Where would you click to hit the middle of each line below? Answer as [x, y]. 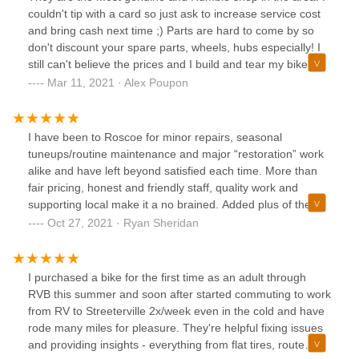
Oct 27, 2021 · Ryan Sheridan [123, 223]
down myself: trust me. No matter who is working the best [173, 81]
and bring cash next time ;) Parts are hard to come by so [171, 31]
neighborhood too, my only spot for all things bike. [154, 238]
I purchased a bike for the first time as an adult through [167, 278]
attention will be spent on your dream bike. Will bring [160, 98]
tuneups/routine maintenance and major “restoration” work [176, 154]
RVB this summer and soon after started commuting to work [179, 294]
